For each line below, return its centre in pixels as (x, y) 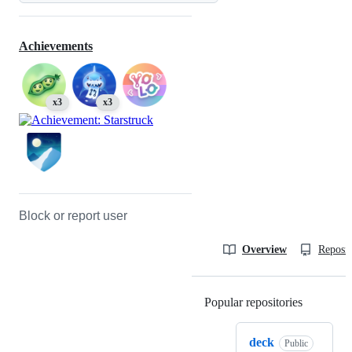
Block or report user (73, 216)
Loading (323, 302)
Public (296, 344)
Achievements (56, 46)
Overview (264, 250)
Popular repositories (253, 302)
